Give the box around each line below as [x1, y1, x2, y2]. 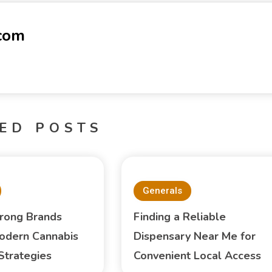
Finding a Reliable [133, 209, 226, 225]
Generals [142, 185, 182, 197]
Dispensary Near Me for [133, 229, 256, 244]
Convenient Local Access [133, 248, 261, 263]
